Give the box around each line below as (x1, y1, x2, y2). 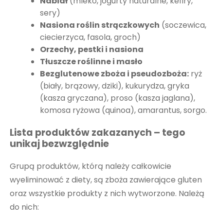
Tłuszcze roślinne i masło (40, 56, 143, 67)
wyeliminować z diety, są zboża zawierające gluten (10, 174, 202, 186)
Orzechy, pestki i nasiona (40, 44, 144, 55)
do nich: (10, 201, 39, 213)
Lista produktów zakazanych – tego (10, 126, 185, 140)
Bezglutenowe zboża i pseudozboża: (40, 68, 189, 79)
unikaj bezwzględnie (10, 137, 109, 151)
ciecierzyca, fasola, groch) (40, 32, 141, 43)
